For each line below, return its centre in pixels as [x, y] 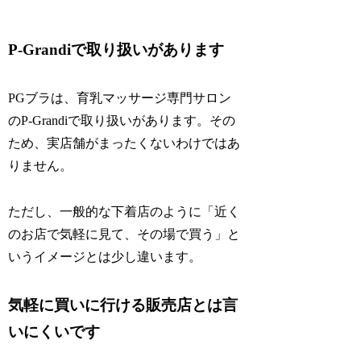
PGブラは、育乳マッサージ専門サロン [120, 98]
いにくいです [54, 331]
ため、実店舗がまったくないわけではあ [124, 143]
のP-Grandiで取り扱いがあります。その [122, 121]
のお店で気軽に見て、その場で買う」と [124, 234]
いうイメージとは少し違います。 [105, 256]
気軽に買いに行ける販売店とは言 [123, 305]
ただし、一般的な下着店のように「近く [124, 211]
